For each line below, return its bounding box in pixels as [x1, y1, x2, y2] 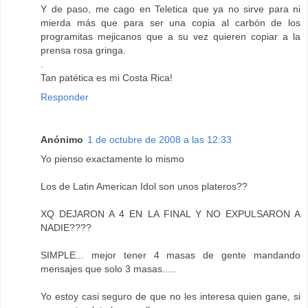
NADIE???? [41, 221, 91, 233]
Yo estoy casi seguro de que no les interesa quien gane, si [41, 290, 300, 302]
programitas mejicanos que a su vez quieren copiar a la [41, 30, 300, 42]
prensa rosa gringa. [41, 44, 126, 56]
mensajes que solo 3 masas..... [41, 263, 176, 274]
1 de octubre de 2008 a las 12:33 [87, 133, 232, 145]
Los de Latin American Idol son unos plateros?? [41, 180, 247, 192]
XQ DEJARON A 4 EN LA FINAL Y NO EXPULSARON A [41, 208, 300, 219]
